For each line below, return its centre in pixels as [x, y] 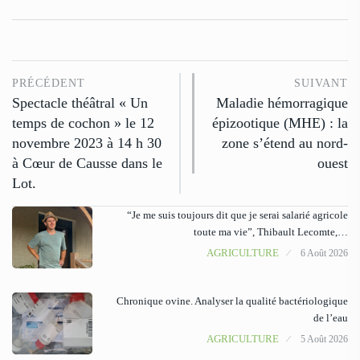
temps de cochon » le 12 [83, 123]
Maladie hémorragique [282, 102]
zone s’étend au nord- [285, 143]
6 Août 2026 [324, 253]
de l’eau [331, 317]
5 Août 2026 [324, 339]
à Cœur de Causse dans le [87, 163]
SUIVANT [321, 83]
